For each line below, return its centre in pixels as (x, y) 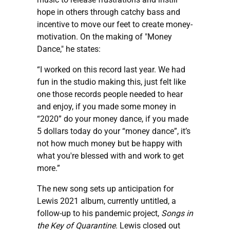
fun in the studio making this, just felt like (111, 82)
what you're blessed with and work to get (110, 156)
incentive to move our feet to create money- (115, 24)
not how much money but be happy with (110, 143)
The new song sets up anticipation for (105, 188)
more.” (49, 168)
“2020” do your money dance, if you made (113, 119)
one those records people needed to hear (110, 94)
